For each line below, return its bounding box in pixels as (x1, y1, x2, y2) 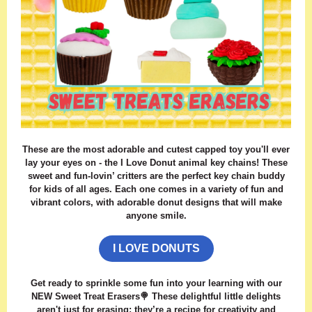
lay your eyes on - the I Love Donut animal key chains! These (24, 157, 288, 168)
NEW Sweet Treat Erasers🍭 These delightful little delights (31, 291, 281, 302)
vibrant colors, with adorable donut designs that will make (30, 197, 282, 208)
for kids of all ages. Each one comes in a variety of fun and (29, 184, 283, 194)
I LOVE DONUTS (112, 242, 200, 254)
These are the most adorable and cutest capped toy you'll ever (22, 144, 290, 155)
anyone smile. (125, 210, 187, 221)
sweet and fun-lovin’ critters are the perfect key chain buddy (27, 171, 285, 181)
